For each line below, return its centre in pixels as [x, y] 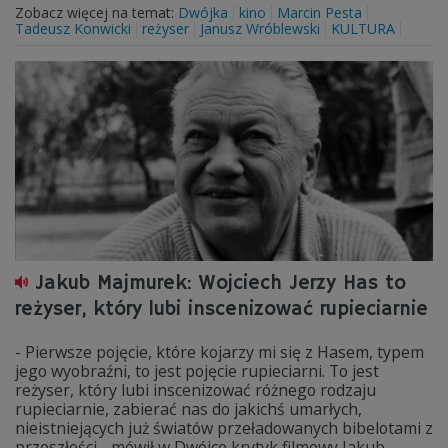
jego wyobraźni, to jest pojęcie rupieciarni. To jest [197, 371]
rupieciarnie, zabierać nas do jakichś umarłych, [188, 409]
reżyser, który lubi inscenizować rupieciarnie [221, 309]
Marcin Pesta [319, 12]
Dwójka [203, 12]
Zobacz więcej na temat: [96, 12]
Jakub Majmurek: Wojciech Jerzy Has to [220, 283]
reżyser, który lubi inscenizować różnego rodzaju [195, 390]
